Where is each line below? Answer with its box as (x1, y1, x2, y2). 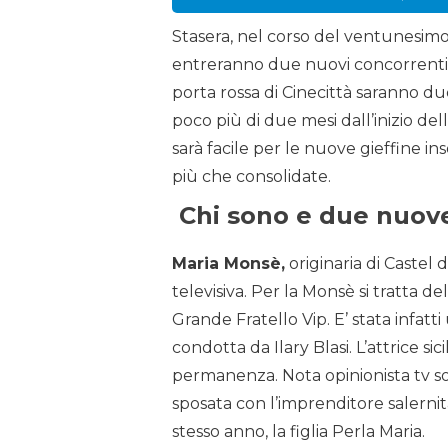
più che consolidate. (172, 167, 331, 186)
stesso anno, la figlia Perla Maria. (172, 422, 425, 441)
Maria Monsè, (172, 254, 285, 273)
